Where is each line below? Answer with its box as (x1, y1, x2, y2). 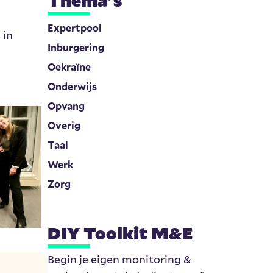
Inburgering (48, 41, 105, 54)
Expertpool (48, 21, 102, 35)
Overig (48, 119, 81, 132)
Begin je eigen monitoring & (48, 252, 192, 267)
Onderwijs (48, 80, 97, 93)
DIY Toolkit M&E (48, 221, 193, 245)
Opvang (48, 99, 85, 113)
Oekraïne (48, 60, 91, 74)
